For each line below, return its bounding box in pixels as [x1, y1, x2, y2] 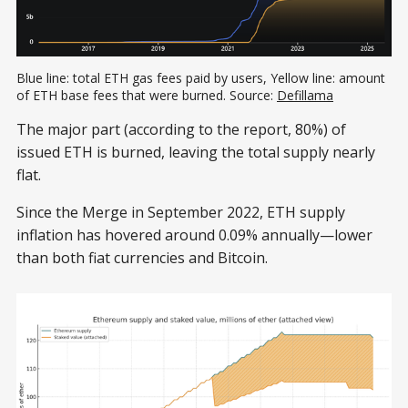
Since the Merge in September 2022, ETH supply [16, 202, 345, 223]
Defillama [277, 87, 333, 105]
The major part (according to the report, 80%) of [16, 119, 346, 140]
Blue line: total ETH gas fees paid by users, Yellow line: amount [16, 69, 385, 87]
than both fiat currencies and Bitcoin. [16, 248, 268, 269]
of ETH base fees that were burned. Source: [16, 87, 277, 105]
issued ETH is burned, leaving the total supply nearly [16, 142, 375, 163]
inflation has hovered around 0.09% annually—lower [16, 225, 372, 246]
